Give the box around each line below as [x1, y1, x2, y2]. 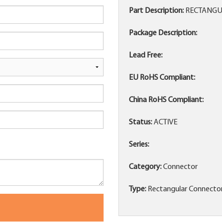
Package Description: [129, 29, 197, 38]
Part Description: [129, 7, 184, 15]
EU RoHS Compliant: [129, 74, 195, 82]
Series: [129, 141, 149, 149]
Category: [129, 163, 162, 171]
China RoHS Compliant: [129, 96, 204, 105]
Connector [162, 163, 198, 171]
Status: [129, 118, 152, 127]
